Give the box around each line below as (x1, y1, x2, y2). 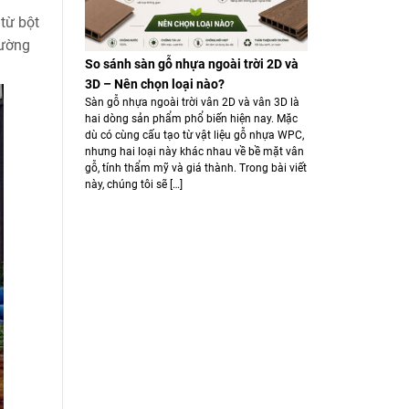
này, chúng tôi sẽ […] (84, 177, 183, 191)
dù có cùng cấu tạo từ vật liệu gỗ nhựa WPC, (84, 128, 304, 142)
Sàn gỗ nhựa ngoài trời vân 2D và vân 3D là (84, 95, 299, 109)
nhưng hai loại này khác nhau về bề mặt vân (84, 144, 304, 158)
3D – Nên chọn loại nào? (84, 76, 225, 91)
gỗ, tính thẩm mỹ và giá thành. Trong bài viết (84, 161, 307, 174)
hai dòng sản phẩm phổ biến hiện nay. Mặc (84, 111, 298, 125)
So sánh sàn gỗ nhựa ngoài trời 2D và (84, 56, 299, 71)
